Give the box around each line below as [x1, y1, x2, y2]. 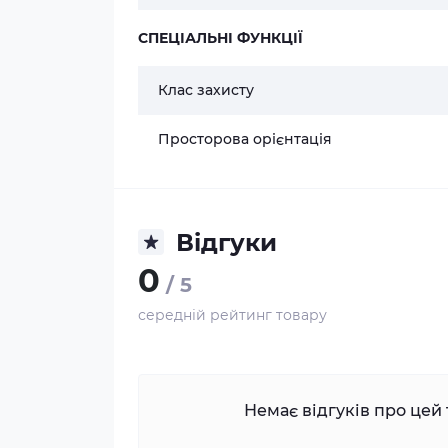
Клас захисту [158, 80, 254, 99]
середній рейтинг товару [138, 305, 327, 324]
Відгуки [176, 227, 277, 257]
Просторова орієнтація [158, 129, 332, 148]
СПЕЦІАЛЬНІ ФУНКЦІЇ [138, 28, 303, 47]
